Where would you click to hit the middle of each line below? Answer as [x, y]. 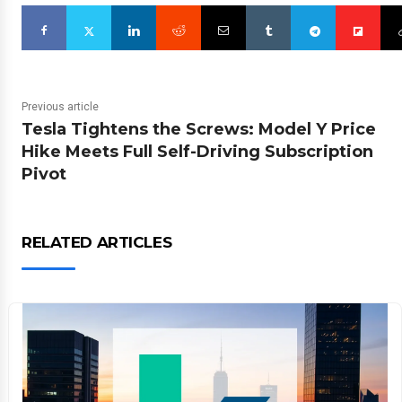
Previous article [60, 107]
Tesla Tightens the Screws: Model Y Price [199, 130]
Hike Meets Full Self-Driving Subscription [197, 152]
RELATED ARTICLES [97, 243]
